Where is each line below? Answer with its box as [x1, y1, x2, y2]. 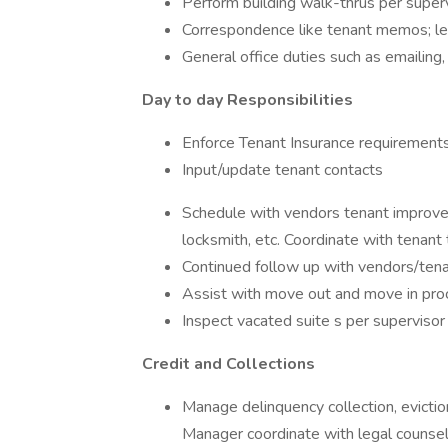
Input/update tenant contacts [182, 159, 383, 181]
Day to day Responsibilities [142, 89, 353, 111]
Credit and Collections [142, 353, 315, 375]
